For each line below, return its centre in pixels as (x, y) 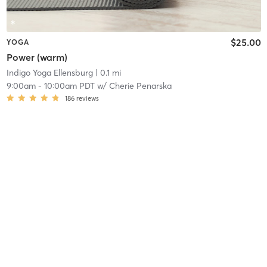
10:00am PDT (69, 86)
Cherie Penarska (140, 86)
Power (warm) (37, 58)
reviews (87, 99)
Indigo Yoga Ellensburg (49, 73)
